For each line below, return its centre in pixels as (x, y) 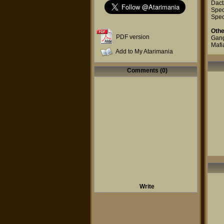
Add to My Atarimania (144, 51)
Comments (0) (147, 70)
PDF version (133, 37)
